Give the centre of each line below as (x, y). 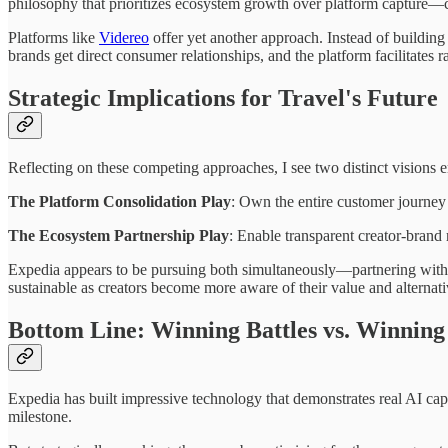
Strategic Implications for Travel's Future (223, 97)
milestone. (40, 417)
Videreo (124, 37)
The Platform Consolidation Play (119, 201)
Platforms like (53, 37)
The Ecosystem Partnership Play (118, 235)
